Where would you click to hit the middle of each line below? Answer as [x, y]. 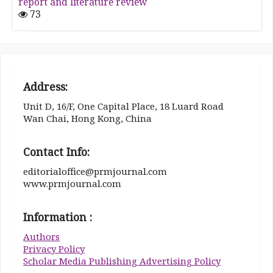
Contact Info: [57, 152]
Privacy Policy [54, 248]
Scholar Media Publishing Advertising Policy [122, 261]
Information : [58, 217]
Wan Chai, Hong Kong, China [88, 119]
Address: [46, 87]
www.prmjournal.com [73, 183]
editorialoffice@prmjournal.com [95, 171]
